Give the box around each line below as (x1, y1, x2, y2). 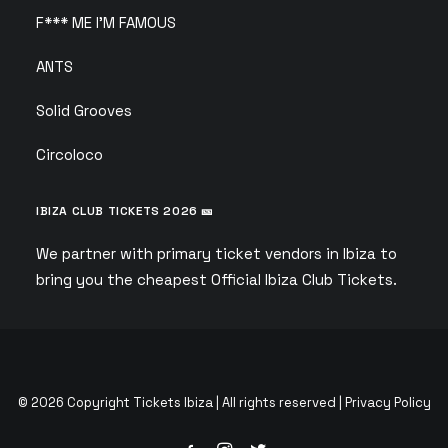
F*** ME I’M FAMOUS (36, 13, 176, 32)
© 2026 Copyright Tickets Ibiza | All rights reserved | (17, 394, 345, 411)
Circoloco (36, 145, 103, 164)
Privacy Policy (344, 394, 431, 411)
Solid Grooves (36, 101, 132, 120)
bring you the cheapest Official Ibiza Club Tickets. (36, 270, 397, 289)
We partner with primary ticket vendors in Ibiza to (36, 244, 397, 263)
